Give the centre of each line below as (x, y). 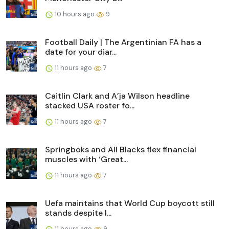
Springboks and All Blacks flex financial (121, 150)
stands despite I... (78, 213)
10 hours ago (75, 14)
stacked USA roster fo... (90, 106)
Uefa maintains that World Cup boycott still (130, 203)
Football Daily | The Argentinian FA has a (123, 42)
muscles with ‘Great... (86, 159)
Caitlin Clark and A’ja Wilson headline (117, 96)
